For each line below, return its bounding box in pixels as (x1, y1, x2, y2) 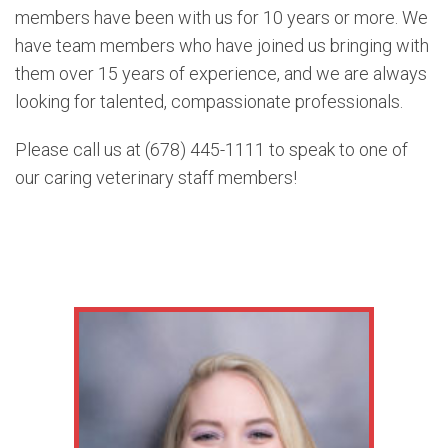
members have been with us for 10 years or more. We (15, 6, 428, 28)
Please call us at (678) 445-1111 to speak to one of (15, 138, 408, 160)
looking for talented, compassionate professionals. (15, 90, 403, 112)
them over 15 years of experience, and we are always (15, 62, 427, 84)
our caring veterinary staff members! (15, 166, 297, 188)
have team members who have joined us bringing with (15, 34, 429, 56)
